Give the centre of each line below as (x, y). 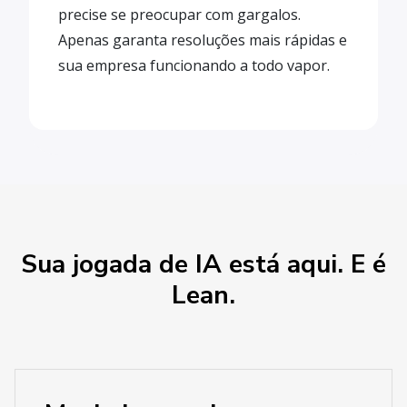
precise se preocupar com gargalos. (179, 15)
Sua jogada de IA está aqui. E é (203, 264)
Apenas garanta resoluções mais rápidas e (203, 40)
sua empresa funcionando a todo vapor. (194, 65)
